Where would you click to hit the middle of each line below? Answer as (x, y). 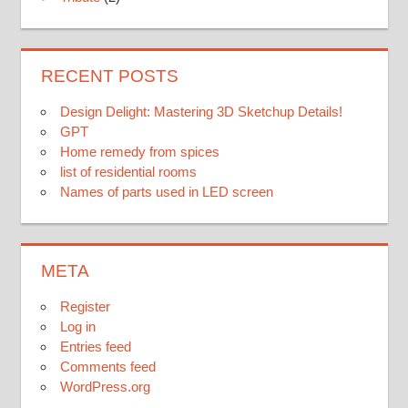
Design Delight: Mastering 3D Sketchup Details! (201, 112)
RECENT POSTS (110, 76)
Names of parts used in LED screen (167, 192)
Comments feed (108, 367)
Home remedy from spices (140, 152)
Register (85, 307)
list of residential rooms (128, 172)
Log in (78, 327)
